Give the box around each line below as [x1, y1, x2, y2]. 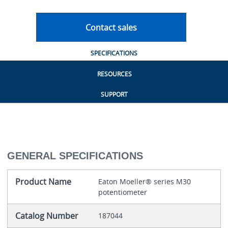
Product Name [15, 176, 71, 188]
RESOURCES [97, 69, 132, 78]
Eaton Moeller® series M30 [98, 177, 191, 187]
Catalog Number [15, 210, 78, 222]
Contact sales [85, 21, 137, 33]
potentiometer [98, 187, 147, 197]
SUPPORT [101, 90, 128, 99]
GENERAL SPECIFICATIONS [7, 150, 143, 162]
